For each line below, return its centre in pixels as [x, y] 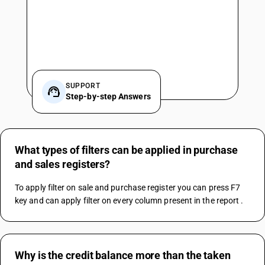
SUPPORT [83, 86]
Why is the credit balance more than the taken [123, 255]
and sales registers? [63, 164]
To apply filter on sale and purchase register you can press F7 [128, 188]
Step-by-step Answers [108, 96]
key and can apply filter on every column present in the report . [129, 201]
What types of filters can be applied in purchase [126, 150]
